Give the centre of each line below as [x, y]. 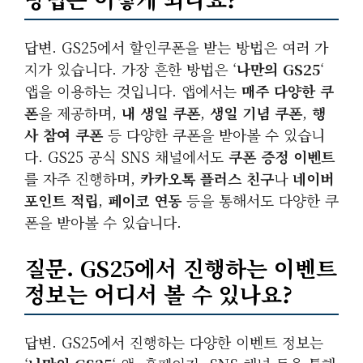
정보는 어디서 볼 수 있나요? [158, 294]
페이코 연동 [145, 200]
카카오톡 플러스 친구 [207, 178]
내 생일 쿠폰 [161, 113]
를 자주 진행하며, [82, 178]
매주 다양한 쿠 [288, 91]
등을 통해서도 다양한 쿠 [260, 200]
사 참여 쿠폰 [64, 135]
